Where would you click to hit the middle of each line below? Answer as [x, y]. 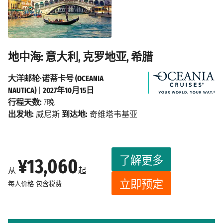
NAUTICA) [22, 91]
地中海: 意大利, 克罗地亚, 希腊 [80, 57]
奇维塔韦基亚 [112, 114]
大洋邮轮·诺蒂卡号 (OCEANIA [56, 79]
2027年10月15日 [68, 91]
